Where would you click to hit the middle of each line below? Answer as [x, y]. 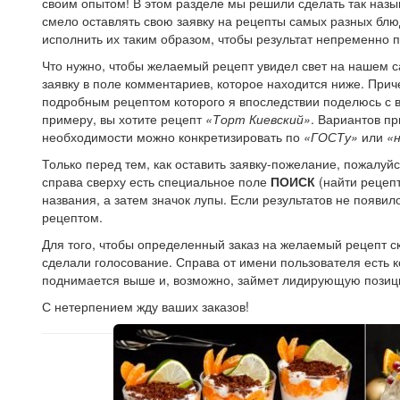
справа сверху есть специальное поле [156, 181]
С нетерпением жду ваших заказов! [146, 306]
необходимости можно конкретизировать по [173, 136]
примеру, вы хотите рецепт [124, 118]
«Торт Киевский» [258, 118]
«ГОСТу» [331, 136]
